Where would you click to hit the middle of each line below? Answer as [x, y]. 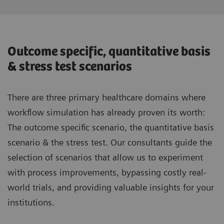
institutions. [31, 202]
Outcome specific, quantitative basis [109, 52]
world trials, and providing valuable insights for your [111, 187]
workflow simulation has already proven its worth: [106, 112]
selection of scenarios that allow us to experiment [105, 157]
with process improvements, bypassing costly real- [107, 172]
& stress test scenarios [70, 67]
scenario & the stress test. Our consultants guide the [110, 142]
